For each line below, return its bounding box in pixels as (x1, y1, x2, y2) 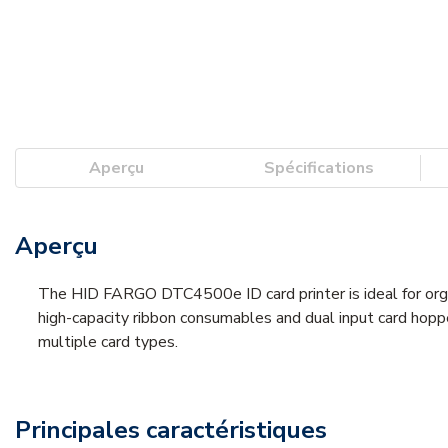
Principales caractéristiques (15, 413, 327, 446)
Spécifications (264, 156, 374, 179)
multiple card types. (38, 330, 178, 353)
